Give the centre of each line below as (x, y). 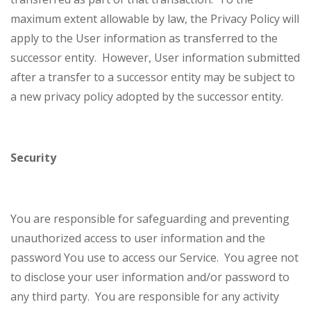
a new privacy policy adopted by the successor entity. (147, 97)
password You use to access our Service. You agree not (154, 258)
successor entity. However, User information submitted (155, 58)
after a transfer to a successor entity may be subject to (153, 77)
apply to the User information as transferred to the (144, 39)
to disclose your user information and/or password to (150, 277)
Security (33, 158)
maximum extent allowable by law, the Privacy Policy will (155, 19)
